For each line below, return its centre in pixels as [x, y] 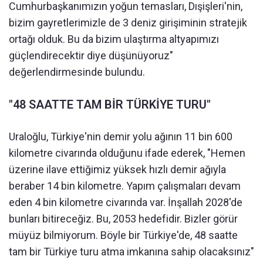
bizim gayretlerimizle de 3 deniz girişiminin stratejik [128, 22]
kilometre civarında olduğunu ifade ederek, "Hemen [127, 153]
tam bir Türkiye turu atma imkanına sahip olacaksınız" [131, 251]
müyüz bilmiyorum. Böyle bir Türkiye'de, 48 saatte [123, 235]
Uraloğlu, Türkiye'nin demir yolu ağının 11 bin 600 [121, 136]
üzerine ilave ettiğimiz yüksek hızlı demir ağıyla [117, 169]
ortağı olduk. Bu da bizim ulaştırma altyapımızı [114, 39]
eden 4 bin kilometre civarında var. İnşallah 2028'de [126, 202]
